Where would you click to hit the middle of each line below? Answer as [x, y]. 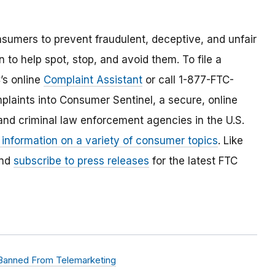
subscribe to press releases [81, 161]
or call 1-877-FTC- [188, 80]
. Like [230, 141]
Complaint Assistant [93, 80]
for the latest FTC [193, 161]
